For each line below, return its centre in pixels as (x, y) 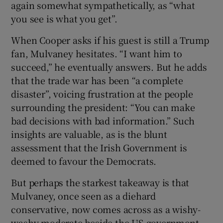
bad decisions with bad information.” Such (103, 121)
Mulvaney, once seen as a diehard (84, 196)
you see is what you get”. (64, 19)
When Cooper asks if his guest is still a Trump (110, 40)
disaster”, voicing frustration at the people (102, 94)
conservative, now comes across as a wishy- (106, 209)
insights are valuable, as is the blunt (89, 134)
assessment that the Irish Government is (99, 148)
